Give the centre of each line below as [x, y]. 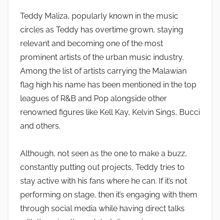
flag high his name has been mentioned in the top [108, 85]
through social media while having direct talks [102, 209]
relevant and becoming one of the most [92, 44]
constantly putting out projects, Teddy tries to [102, 167]
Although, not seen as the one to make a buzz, [104, 154]
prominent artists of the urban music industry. [102, 57]
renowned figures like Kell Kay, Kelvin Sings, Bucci [110, 112]
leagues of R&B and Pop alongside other [94, 99]
